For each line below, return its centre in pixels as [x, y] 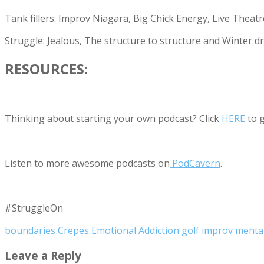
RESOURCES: [46, 68]
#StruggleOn [34, 208]
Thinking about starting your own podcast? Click [113, 119]
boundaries [30, 231]
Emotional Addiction [135, 231]
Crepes [73, 231]
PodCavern [195, 164]
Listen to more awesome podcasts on [87, 164]
